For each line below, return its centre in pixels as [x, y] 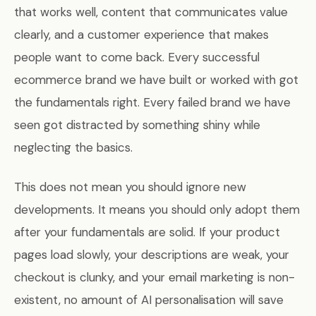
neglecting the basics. [73, 148]
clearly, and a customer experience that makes [141, 35]
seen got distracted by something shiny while [137, 125]
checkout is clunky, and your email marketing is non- [154, 278]
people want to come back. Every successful [137, 57]
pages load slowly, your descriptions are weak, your [152, 255]
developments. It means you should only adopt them [157, 210]
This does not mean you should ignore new [130, 187]
